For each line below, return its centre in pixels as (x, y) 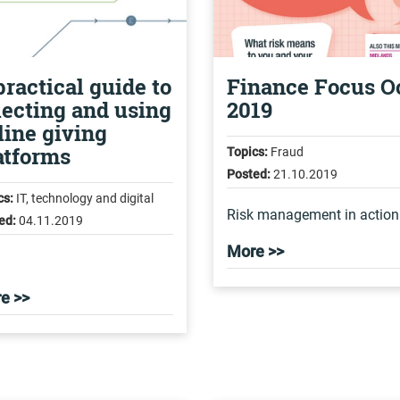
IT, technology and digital (83, 198)
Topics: (247, 152)
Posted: (248, 174)
